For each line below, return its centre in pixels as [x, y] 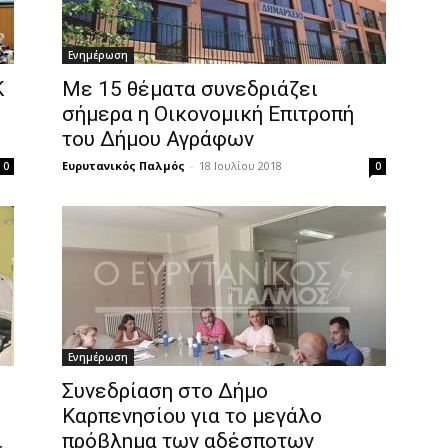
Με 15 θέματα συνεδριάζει [190, 89]
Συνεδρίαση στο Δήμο [165, 391]
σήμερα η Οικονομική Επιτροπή [208, 114]
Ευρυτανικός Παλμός [123, 165]
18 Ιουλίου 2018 [240, 165]
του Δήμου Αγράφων [158, 139]
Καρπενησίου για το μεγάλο [192, 416]
